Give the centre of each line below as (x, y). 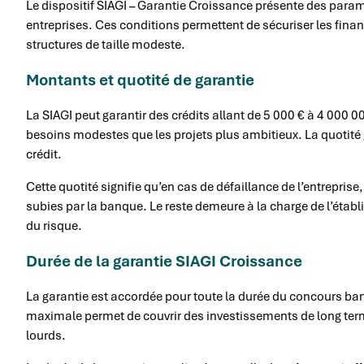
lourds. (46, 335)
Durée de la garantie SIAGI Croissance (164, 261)
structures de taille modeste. (106, 44)
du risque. (54, 225)
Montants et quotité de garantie (140, 80)
